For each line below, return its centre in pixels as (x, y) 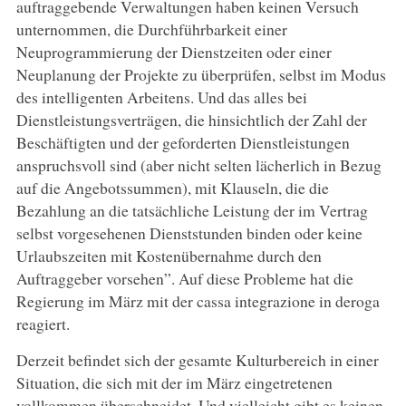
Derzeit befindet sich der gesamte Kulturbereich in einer (197, 359)
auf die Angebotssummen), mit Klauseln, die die (172, 187)
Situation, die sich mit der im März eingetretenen (174, 382)
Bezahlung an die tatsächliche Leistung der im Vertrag (192, 210)
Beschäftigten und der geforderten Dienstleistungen (183, 142)
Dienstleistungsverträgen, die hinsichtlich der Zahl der (191, 119)
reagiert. (43, 323)
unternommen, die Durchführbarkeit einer (151, 29)
